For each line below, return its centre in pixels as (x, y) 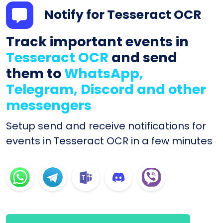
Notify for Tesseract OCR (122, 14)
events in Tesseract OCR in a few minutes (109, 141)
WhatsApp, (104, 74)
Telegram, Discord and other (106, 90)
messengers (49, 106)
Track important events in (97, 42)
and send (143, 58)
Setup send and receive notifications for (106, 126)
